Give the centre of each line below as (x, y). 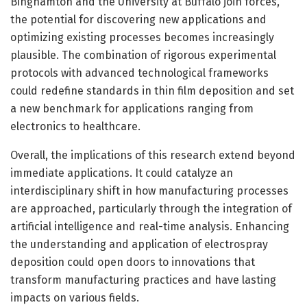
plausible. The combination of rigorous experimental (143, 55)
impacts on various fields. (75, 297)
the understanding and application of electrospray (139, 244)
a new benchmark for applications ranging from (132, 108)
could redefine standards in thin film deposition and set (152, 90)
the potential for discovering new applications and (138, 19)
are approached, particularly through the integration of (151, 208)
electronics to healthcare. (75, 126)
